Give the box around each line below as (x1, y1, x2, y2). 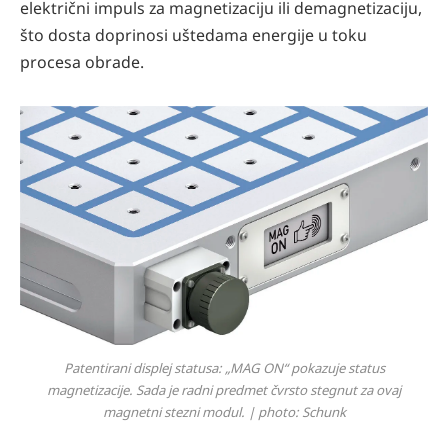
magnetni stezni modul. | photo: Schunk (102, 402, 346, 421)
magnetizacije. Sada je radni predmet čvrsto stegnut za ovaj (47, 380, 401, 399)
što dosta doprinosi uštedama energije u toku (20, 24, 367, 47)
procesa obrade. (20, 51, 144, 74)
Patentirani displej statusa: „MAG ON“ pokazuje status (63, 358, 385, 377)
